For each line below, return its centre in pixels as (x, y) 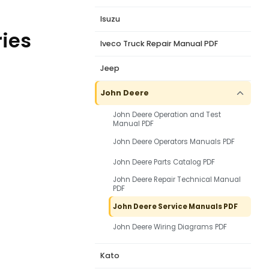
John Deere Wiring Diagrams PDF (170, 227)
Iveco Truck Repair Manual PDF (159, 44)
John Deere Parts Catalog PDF (164, 162)
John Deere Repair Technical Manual (177, 180)
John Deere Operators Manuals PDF (174, 141)
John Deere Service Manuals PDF (175, 206)
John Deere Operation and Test (167, 115)
